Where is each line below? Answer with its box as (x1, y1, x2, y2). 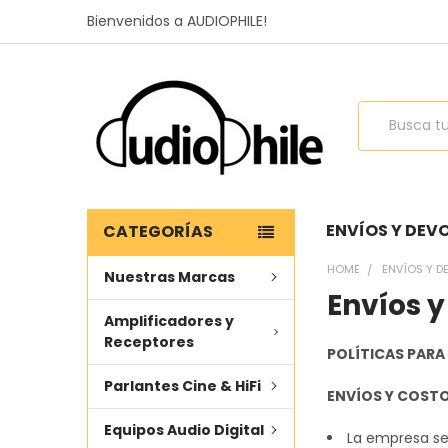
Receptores (103, 331, 194, 352)
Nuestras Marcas (103, 266, 235, 287)
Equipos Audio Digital (103, 419, 264, 440)
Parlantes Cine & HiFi (103, 375, 261, 396)
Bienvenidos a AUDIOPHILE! (86, 10, 267, 31)
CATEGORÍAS (102, 219, 213, 243)
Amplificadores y (103, 310, 234, 331)
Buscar (357, 100, 405, 121)
